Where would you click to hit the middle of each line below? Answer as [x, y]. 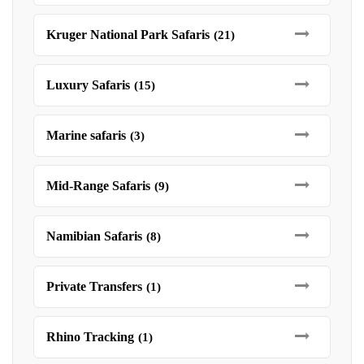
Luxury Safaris [88, 85]
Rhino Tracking [90, 337]
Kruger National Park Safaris [128, 35]
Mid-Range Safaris [98, 186]
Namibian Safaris [94, 236]
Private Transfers [94, 286]
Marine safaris [86, 135]
